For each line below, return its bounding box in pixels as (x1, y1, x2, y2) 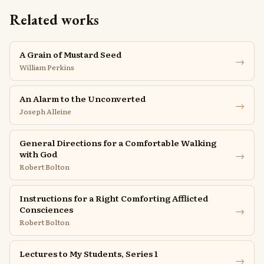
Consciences (19, 203, 73, 215)
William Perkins (19, 62, 74, 72)
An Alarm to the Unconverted (19, 93, 146, 104)
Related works (9, 11, 99, 29)
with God (19, 148, 57, 160)
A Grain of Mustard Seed (19, 48, 121, 60)
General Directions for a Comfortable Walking (19, 137, 216, 148)
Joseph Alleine (19, 106, 71, 117)
